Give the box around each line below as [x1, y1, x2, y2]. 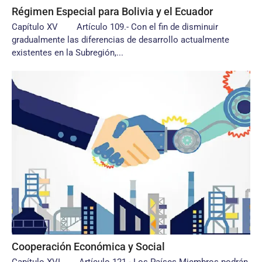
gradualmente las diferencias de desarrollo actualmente [12, 35, 229, 45]
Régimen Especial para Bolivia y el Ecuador [12, 5, 213, 18]
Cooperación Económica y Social [12, 240, 165, 253]
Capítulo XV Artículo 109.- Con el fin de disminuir [12, 22, 218, 32]
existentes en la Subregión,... [12, 47, 123, 58]
